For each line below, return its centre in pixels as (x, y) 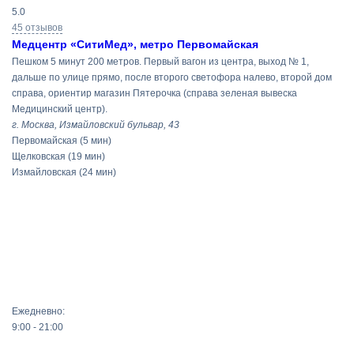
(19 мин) (87, 156)
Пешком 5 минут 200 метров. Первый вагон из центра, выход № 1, (160, 62)
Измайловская (44, 172)
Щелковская (39, 156)
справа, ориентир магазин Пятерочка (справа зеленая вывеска (154, 93)
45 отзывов (37, 28)
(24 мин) (98, 172)
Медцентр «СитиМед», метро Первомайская (135, 44)
